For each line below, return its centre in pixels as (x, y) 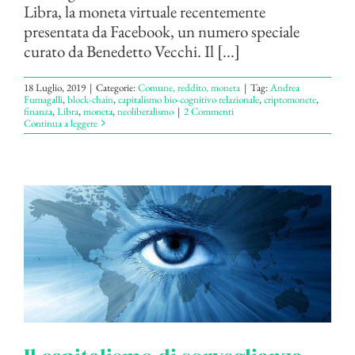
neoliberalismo (145, 111)
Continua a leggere (61, 123)
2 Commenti (209, 111)
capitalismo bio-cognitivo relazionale (189, 99)
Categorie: (117, 87)
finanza (38, 111)
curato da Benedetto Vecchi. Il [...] (132, 51)
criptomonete (290, 99)
